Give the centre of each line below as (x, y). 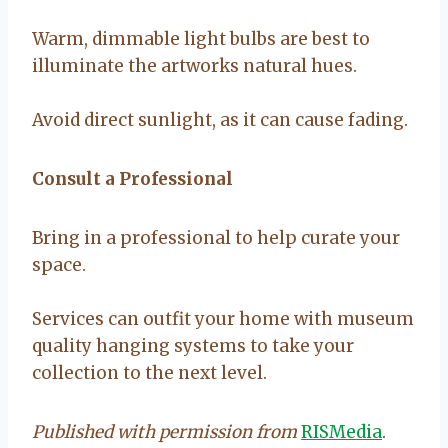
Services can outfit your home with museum (223, 318)
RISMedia (341, 431)
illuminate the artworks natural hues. (194, 65)
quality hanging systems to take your (193, 345)
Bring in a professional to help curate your (216, 237)
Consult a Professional (132, 178)
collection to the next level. (149, 372)
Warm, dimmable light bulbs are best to (201, 38)
